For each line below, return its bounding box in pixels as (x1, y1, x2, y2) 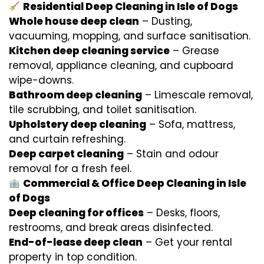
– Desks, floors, (144, 206, 220, 220)
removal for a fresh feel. (9, 161, 131, 176)
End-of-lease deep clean (9, 235, 143, 249)
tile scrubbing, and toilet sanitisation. (9, 103, 196, 117)
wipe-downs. (9, 73, 74, 87)
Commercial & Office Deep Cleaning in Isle (23, 176, 247, 190)
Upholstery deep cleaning (9, 117, 146, 131)
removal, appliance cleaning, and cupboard (9, 58, 233, 72)
